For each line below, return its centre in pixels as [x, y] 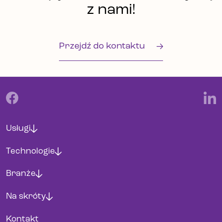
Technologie [30, 151]
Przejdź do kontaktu [103, 46]
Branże [21, 174]
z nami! [111, 10]
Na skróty [26, 197]
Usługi [18, 128]
